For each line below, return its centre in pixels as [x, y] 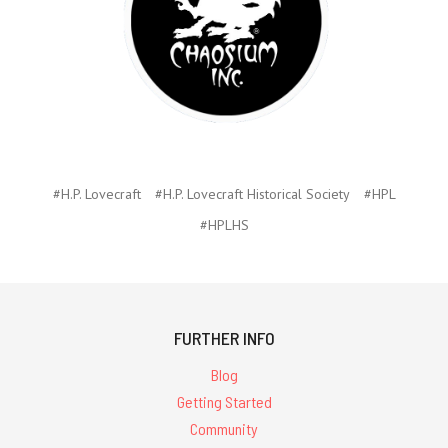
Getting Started [224, 401]
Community [224, 428]
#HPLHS [224, 225]
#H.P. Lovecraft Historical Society [252, 194]
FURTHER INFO [224, 338]
